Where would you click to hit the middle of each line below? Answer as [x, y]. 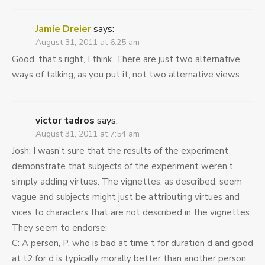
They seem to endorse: [59, 228]
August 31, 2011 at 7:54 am [88, 134]
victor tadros [65, 121]
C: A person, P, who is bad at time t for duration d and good [132, 243]
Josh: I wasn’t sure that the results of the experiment [120, 151]
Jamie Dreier [63, 29]
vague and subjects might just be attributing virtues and [126, 197]
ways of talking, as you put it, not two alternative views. [127, 75]
